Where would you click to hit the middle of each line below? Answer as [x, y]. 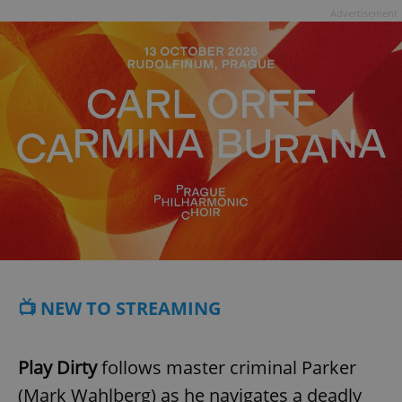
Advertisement [364, 13]
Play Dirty [57, 368]
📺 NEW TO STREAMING [119, 309]
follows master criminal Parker [227, 368]
